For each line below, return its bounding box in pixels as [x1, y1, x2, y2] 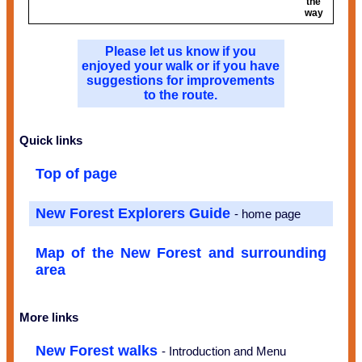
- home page [234, 206, 301, 221]
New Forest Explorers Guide [35, 204, 234, 221]
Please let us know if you [105, 44, 257, 58]
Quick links [19, 133, 82, 147]
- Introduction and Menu [161, 343, 286, 358]
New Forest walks [35, 342, 162, 359]
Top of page [35, 165, 117, 182]
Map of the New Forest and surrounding [35, 244, 327, 261]
